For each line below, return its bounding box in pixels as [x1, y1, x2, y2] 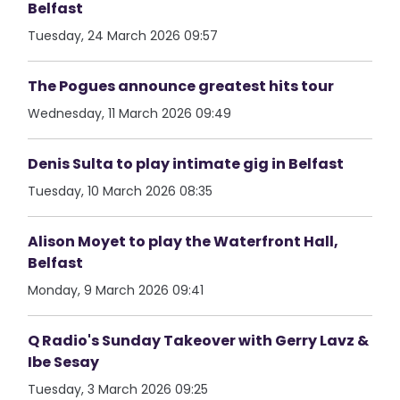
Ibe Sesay [28, 352, 100, 372]
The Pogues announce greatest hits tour [28, 76, 335, 96]
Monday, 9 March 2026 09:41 [28, 281, 204, 299]
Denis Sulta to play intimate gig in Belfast [28, 154, 345, 174]
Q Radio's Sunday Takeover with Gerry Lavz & [28, 330, 370, 351]
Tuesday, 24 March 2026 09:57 [28, 27, 219, 45]
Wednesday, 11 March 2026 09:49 [28, 104, 232, 122]
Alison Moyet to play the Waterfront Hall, [28, 231, 339, 252]
